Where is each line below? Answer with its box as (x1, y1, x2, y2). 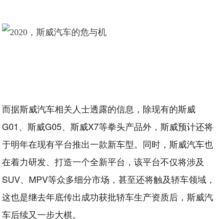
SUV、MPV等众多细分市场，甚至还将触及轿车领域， (2, 173, 216, 185)
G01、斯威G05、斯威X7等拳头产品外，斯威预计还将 (2, 120, 214, 132)
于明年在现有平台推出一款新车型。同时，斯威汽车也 (2, 137, 214, 150)
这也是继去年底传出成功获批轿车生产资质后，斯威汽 (2, 190, 214, 203)
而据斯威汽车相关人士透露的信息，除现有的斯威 (2, 102, 196, 115)
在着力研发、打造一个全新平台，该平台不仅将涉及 (2, 155, 205, 168)
